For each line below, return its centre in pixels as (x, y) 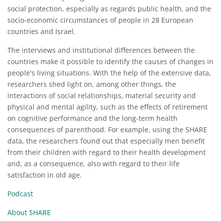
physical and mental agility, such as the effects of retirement (108, 107)
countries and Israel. (41, 31)
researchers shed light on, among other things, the (92, 84)
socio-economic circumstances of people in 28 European (100, 20)
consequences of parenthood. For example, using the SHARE (107, 129)
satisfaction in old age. (45, 175)
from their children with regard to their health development (107, 152)
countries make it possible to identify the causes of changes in (110, 61)
